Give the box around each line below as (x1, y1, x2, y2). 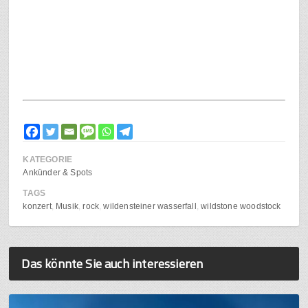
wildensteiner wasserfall (103, 201, 197, 212)
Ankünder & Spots (23, 168, 93, 178)
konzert (23, 201, 52, 212)
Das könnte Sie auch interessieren (21, 254, 203, 274)
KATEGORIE (23, 155, 73, 165)
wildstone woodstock (201, 201, 281, 212)
